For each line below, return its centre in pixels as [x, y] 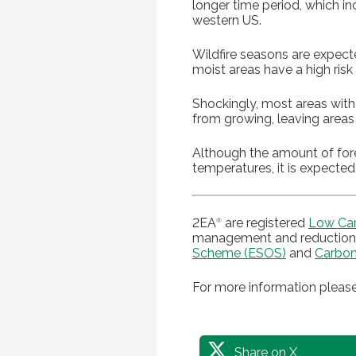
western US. [227, 20]
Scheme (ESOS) [239, 253]
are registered [265, 222]
